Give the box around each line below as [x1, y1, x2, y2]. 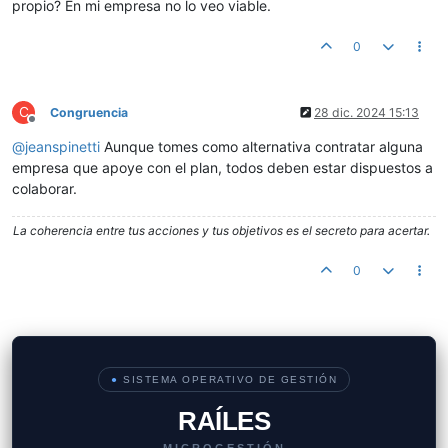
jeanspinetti [25, 138, 100, 156]
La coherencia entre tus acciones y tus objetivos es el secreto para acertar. [13, 223, 430, 239]
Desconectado [31, 119, 113, 135]
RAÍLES [178, 406, 270, 437]
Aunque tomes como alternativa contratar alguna [100, 138, 423, 156]
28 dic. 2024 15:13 [314, 105, 419, 121]
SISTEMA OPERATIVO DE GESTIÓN [118, 374, 337, 386]
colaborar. [12, 180, 77, 198]
